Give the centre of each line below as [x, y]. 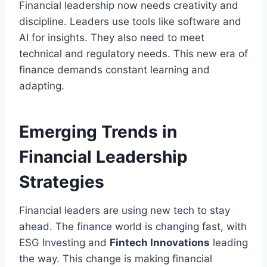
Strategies [62, 181]
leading [229, 242]
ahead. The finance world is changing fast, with [133, 226]
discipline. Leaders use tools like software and [130, 21]
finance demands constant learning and [114, 69]
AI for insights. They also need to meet [112, 37]
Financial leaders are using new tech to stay [125, 210]
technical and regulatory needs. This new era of [133, 53]
